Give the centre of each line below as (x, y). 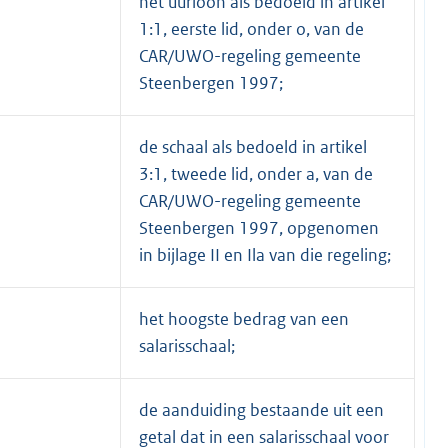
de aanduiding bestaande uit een (261, 409)
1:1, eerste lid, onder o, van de (251, 28)
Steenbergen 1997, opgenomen (259, 227)
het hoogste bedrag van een (244, 318)
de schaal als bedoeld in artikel (253, 146)
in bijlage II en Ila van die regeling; (265, 254)
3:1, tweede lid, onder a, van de (256, 173)
